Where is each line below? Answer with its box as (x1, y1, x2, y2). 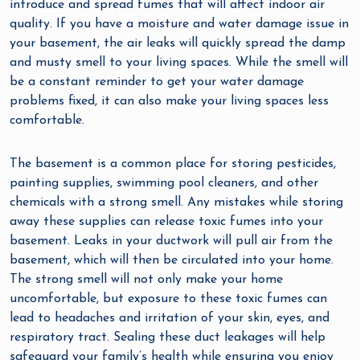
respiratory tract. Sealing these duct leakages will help (10, 331, 325, 345)
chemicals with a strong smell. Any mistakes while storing (10, 196, 343, 210)
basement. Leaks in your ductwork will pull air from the (10, 235, 333, 248)
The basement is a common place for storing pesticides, (10, 157, 336, 171)
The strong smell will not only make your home (10, 273, 283, 287)
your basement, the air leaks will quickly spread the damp (10, 37, 346, 51)
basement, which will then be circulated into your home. (10, 254, 333, 268)
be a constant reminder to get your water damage (10, 76, 304, 89)
